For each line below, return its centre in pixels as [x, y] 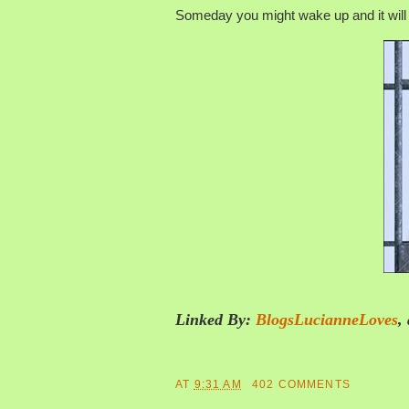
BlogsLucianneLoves [327, 319]
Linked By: [215, 319]
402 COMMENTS [301, 383]
